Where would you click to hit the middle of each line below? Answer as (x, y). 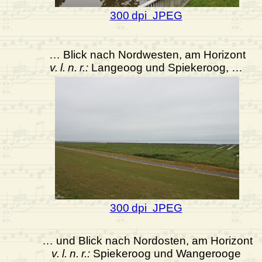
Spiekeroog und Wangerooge (165, 254)
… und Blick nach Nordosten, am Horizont (147, 241)
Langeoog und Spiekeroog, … (165, 68)
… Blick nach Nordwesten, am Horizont (147, 55)
